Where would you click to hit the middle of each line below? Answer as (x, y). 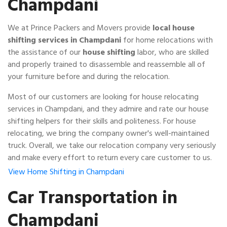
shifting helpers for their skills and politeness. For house (102, 121)
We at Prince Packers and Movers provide (80, 28)
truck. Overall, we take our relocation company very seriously (112, 145)
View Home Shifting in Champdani (66, 172)
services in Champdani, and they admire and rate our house (108, 109)
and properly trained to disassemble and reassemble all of (106, 64)
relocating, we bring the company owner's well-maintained (108, 133)
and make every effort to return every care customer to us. (110, 158)
